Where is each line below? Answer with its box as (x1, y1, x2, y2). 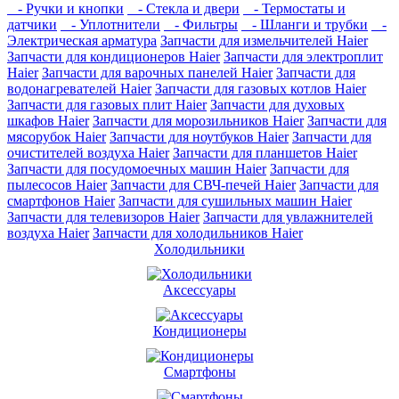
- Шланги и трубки (241, 16, 368, 32)
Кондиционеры (152, 322, 247, 338)
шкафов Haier (7, 112, 89, 128)
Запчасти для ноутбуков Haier (110, 128, 289, 144)
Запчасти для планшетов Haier (173, 144, 357, 160)
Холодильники (154, 240, 245, 256)
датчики (7, 16, 57, 32)
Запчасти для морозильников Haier (93, 112, 304, 128)
